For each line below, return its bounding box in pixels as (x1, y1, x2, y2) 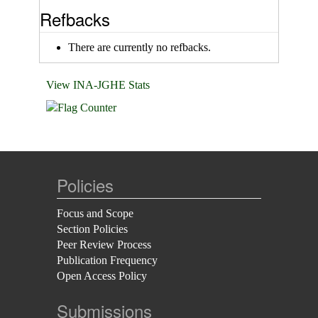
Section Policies (57, 223, 128, 235)
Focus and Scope (57, 207, 133, 219)
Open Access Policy (57, 270, 147, 282)
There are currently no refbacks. (68, 41, 211, 53)
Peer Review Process (57, 238, 151, 251)
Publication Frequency (57, 254, 158, 266)
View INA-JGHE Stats (46, 79, 150, 91)
